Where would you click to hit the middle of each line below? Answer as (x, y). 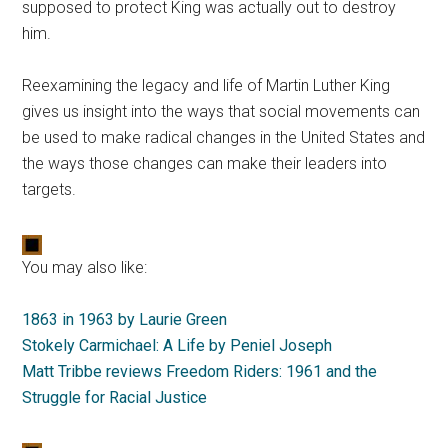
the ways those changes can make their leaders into (205, 163)
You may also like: (85, 267)
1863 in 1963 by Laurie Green (125, 319)
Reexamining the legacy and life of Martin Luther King (206, 85)
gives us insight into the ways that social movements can (221, 111)
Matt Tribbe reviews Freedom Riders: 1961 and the (200, 371)
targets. (49, 189)
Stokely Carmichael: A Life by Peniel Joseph (177, 345)
